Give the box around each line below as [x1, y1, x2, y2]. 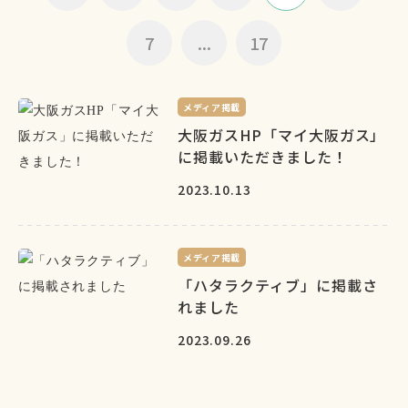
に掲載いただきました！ [178, 146, 348, 168]
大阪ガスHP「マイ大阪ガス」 [178, 124, 386, 146]
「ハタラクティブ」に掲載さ [178, 274, 378, 296]
